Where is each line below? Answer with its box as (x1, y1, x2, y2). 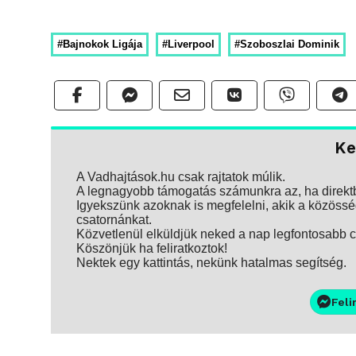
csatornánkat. (76, 212, 152, 226)
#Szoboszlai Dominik (234, 37, 339, 50)
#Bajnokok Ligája (57, 37, 142, 50)
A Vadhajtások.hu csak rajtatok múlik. (76, 169, 285, 184)
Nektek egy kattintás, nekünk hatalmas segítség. (76, 255, 346, 269)
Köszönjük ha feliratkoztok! (76, 241, 227, 255)
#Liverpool (162, 37, 215, 50)
